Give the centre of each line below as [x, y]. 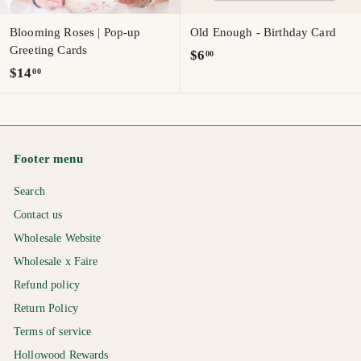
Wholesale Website [58, 239]
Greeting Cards [49, 50]
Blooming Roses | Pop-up [75, 33]
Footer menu [48, 159]
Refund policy [47, 285]
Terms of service [53, 332]
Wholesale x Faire [56, 262]
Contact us [38, 215]
